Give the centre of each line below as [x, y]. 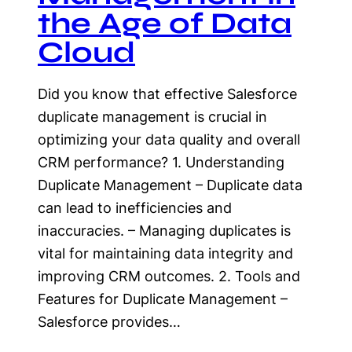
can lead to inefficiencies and [135, 208]
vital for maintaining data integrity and [165, 253]
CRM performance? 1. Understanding [161, 162]
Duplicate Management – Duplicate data [170, 185]
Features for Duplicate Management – [163, 299]
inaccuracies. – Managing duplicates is [164, 231]
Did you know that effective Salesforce [167, 94]
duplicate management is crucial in [152, 117]
